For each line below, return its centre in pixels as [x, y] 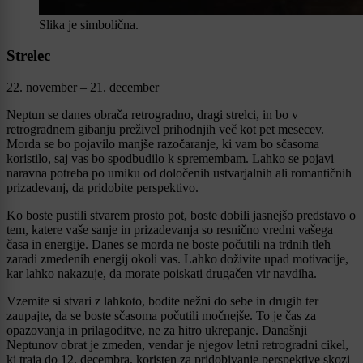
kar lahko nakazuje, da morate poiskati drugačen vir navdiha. [162, 274]
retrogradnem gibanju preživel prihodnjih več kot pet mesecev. [165, 130]
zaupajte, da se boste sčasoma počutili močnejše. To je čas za [161, 316]
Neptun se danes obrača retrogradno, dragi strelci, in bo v [152, 115]
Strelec [28, 56]
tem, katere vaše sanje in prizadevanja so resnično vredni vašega [170, 230]
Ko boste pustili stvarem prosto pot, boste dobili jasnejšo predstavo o [181, 216]
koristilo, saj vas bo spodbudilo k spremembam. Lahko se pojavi [170, 159]
